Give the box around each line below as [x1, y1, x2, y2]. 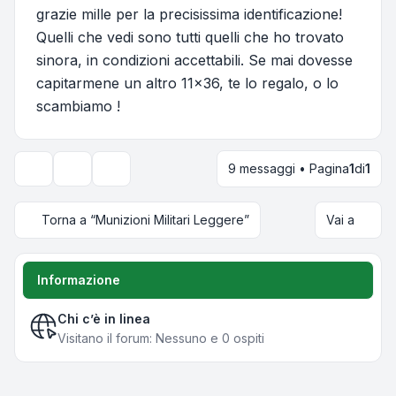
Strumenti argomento [64, 168, 185, 184]
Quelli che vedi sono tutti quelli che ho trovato [36, 28, 344, 47]
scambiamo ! [36, 97, 120, 116]
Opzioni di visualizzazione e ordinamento [103, 168, 343, 184]
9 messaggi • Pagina [228, 161, 349, 177]
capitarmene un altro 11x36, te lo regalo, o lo [36, 74, 339, 93]
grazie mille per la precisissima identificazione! [36, 5, 342, 24]
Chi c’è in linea [57, 311, 150, 327]
